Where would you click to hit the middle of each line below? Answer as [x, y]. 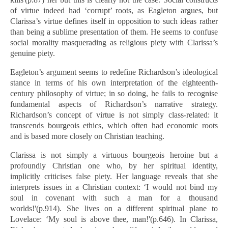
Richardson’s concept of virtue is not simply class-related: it [114, 115]
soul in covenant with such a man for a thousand [114, 198]
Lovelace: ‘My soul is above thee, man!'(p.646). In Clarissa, [114, 219]
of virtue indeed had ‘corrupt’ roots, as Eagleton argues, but [114, 10]
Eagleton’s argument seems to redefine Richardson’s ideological [114, 72]
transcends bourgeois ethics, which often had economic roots [114, 125]
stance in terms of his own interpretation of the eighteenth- [114, 83]
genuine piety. [33, 53]
